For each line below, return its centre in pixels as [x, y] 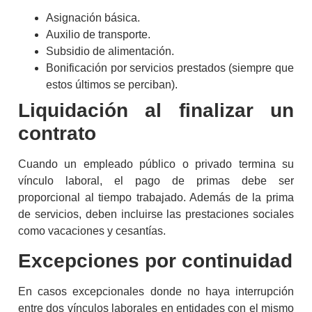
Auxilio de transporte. [98, 34]
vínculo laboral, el [77, 180]
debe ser [262, 180]
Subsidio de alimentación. [110, 51]
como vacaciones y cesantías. [92, 231]
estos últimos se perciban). [112, 84]
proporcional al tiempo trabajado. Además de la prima [156, 197]
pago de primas [182, 180]
